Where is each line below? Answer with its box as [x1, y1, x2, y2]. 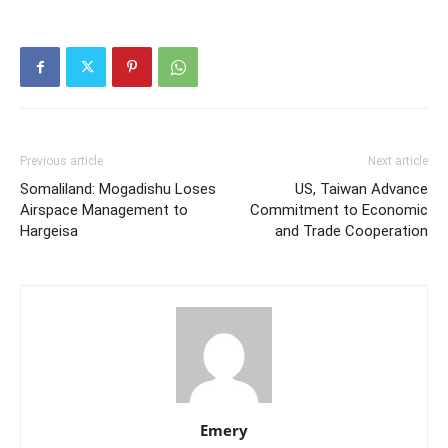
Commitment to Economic [250, 201, 428, 220]
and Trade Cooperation [275, 222, 428, 241]
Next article [368, 154, 428, 169]
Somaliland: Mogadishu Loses [20, 180, 216, 199]
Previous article [20, 154, 103, 169]
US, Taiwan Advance [295, 180, 428, 199]
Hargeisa [20, 222, 78, 241]
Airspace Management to [20, 201, 188, 220]
